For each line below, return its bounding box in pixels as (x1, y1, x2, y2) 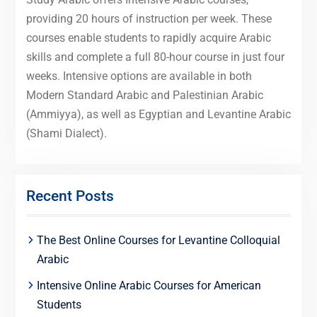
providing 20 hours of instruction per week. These (25, 11, 272, 25)
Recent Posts (25, 187, 114, 204)
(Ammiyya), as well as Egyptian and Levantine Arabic (25, 107, 291, 121)
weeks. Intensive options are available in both (25, 69, 252, 83)
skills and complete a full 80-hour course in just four (25, 50, 284, 64)
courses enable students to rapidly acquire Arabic (25, 30, 271, 45)
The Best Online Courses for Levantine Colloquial (36, 233, 280, 247)
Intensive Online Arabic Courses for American (36, 278, 261, 292)
